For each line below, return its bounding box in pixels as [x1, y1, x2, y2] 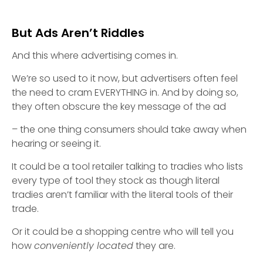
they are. [133, 239, 176, 252]
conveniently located [34, 239, 133, 252]
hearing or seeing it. [12, 137, 103, 150]
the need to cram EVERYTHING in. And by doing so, [12, 86, 238, 99]
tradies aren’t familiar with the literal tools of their [12, 188, 233, 201]
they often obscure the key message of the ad [12, 100, 226, 113]
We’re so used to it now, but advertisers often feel [12, 72, 238, 85]
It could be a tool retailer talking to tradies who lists [12, 160, 243, 173]
